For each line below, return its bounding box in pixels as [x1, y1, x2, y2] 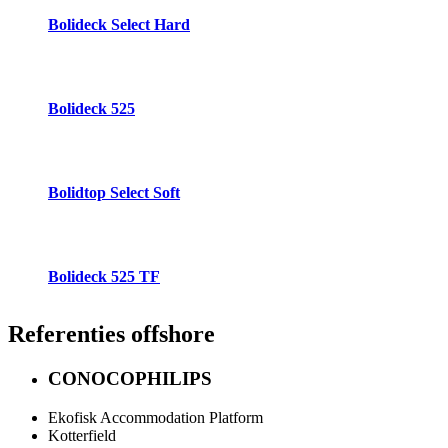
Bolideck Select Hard [48, 15, 190, 33]
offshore [125, 321, 215, 348]
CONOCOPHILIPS [48, 368, 212, 390]
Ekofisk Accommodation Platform [48, 409, 263, 427]
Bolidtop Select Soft [48, 183, 180, 201]
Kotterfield [48, 427, 116, 445]
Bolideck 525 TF [48, 267, 160, 285]
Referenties [8, 321, 125, 348]
